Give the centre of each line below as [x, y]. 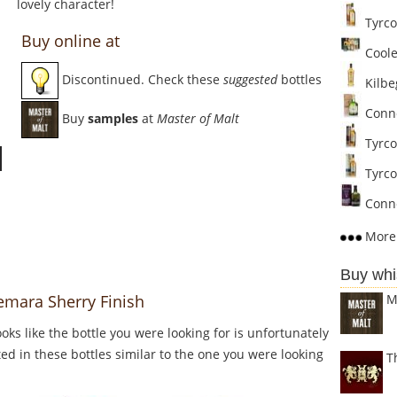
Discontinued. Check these [141, 80]
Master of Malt [198, 119]
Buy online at [70, 41]
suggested [250, 80]
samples [113, 119]
